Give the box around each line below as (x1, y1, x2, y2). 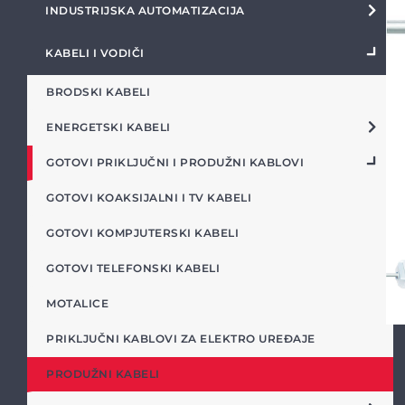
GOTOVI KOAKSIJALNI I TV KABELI (46, 191, 251, 204)
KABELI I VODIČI (45, 46, 145, 60)
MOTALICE (46, 297, 108, 310)
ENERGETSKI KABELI (46, 120, 171, 134)
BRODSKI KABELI (46, 85, 150, 99)
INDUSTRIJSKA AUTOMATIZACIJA (45, 4, 245, 17)
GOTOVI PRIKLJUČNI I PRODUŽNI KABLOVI (46, 155, 304, 169)
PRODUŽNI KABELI (46, 367, 160, 381)
